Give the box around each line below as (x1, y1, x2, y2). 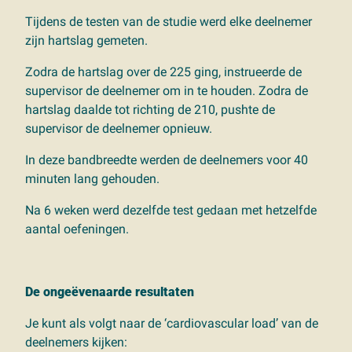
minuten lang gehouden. (25, 170, 163, 186)
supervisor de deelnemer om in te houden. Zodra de (25, 82, 308, 98)
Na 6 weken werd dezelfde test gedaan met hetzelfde (25, 202, 317, 218)
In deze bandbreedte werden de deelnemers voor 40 (25, 152, 308, 167)
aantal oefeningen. (25, 221, 129, 236)
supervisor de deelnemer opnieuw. (25, 120, 215, 136)
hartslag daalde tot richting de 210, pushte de (25, 101, 275, 117)
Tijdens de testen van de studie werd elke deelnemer (25, 13, 312, 29)
